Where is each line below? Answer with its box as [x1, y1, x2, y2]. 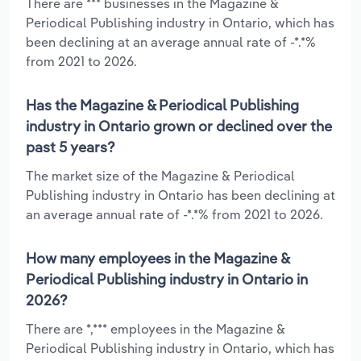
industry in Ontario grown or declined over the [26, 116, 332, 135]
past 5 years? [26, 137, 115, 156]
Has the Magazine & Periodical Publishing [26, 95, 299, 114]
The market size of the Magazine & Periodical [26, 167, 295, 184]
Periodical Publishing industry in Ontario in [26, 269, 308, 288]
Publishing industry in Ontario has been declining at [26, 186, 335, 203]
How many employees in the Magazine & [26, 248, 289, 268]
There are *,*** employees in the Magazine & [26, 320, 285, 337]
